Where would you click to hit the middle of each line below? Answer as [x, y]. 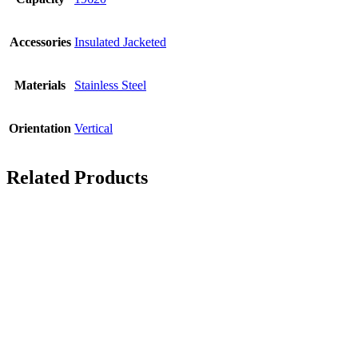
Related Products [77, 177]
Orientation [40, 128]
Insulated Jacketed [120, 42]
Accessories [40, 42]
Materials [40, 85]
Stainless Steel [110, 85]
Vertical [93, 128]
